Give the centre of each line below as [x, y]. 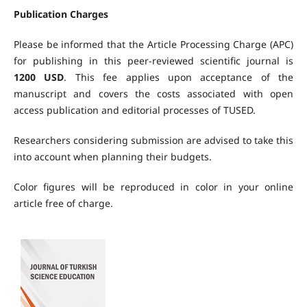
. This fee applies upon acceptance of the [179, 77]
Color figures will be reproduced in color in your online [153, 187]
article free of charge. [63, 204]
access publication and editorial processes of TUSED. [134, 110]
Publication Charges [61, 14]
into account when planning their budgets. [112, 157]
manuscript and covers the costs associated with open [153, 94]
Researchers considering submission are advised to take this [153, 140]
